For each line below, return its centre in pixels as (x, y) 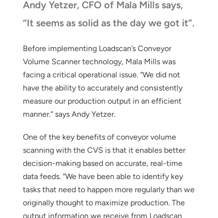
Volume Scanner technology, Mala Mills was (99, 61)
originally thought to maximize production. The (104, 202)
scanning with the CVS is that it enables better (104, 150)
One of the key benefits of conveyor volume (99, 137)
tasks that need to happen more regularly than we (109, 189)
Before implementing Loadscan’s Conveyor (97, 48)
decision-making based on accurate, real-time (102, 163)
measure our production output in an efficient (102, 101)
